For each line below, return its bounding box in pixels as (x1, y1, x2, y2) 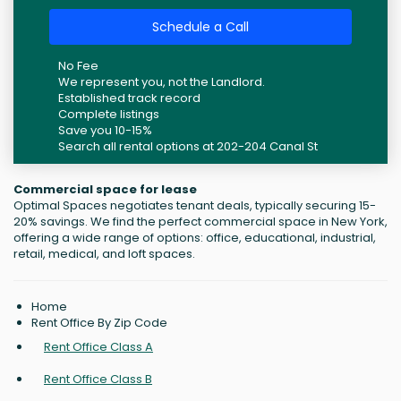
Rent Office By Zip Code (31, 314, 167, 332)
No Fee (58, 57, 98, 75)
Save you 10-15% (58, 122, 152, 140)
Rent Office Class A (44, 338, 153, 356)
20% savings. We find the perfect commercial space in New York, (13, 213, 388, 231)
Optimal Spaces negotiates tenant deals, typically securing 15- (13, 197, 376, 215)
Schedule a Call (152, 18, 249, 37)
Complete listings (58, 106, 159, 124)
